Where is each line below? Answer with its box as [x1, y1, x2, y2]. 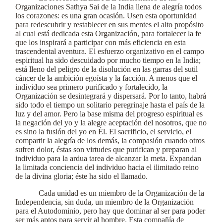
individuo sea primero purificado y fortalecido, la [15, 83, 167, 91]
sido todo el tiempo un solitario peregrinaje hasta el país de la [15, 101, 205, 109]
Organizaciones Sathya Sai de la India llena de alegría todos [15, 2, 202, 11]
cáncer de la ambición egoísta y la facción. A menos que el [15, 74, 197, 82]
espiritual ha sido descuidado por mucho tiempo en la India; [15, 56, 201, 64]
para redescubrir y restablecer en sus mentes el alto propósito [15, 20, 204, 29]
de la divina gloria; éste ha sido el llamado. [15, 172, 148, 180]
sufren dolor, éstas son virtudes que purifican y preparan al [15, 145, 197, 154]
